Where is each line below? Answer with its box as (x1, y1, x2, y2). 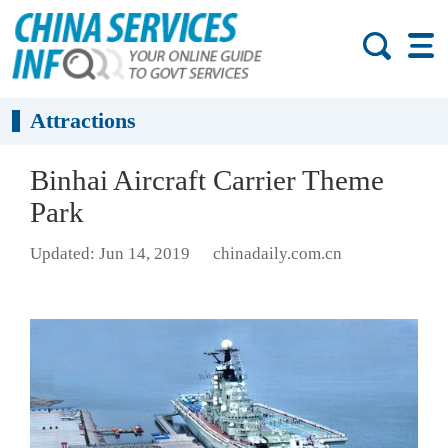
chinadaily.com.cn (212, 244, 342, 264)
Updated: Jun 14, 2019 (30, 244, 190, 264)
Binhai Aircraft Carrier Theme (30, 164, 384, 196)
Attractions (30, 108, 137, 134)
